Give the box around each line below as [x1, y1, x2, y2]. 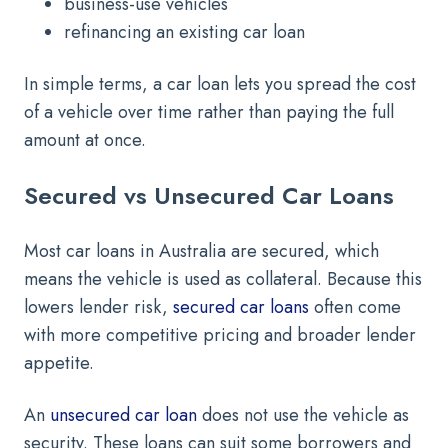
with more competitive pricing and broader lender [24, 322, 416, 348]
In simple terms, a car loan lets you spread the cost [24, 71, 416, 97]
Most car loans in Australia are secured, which [24, 238, 379, 264]
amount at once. [24, 127, 146, 153]
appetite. [24, 350, 94, 376]
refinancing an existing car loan [64, 19, 305, 45]
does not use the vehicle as [197, 402, 409, 428]
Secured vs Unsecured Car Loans [24, 178, 394, 213]
